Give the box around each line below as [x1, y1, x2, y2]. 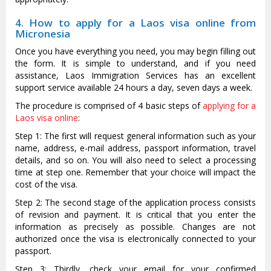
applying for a [202, 100, 256, 112]
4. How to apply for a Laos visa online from [15, 16, 256, 30]
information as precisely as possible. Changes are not [15, 221, 256, 233]
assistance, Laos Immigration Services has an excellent [15, 70, 256, 82]
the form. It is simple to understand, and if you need [15, 57, 256, 70]
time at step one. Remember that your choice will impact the [15, 166, 256, 178]
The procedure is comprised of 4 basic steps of [15, 100, 203, 112]
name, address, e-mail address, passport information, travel [15, 142, 256, 154]
